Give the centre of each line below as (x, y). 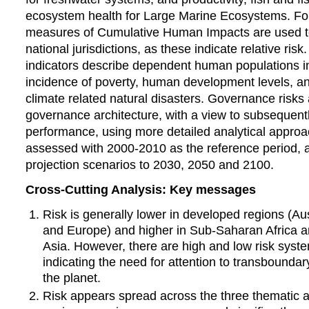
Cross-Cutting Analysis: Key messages (140, 189)
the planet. (72, 278)
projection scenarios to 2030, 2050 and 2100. (149, 165)
